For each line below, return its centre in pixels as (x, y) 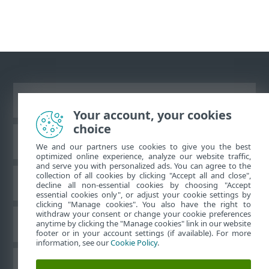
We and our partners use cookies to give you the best (144, 147)
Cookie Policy (134, 243)
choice (92, 129)
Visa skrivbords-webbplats (134, 100)
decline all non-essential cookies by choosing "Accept (144, 185)
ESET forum (134, 183)
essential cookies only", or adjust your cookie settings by (144, 195)
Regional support (134, 224)
